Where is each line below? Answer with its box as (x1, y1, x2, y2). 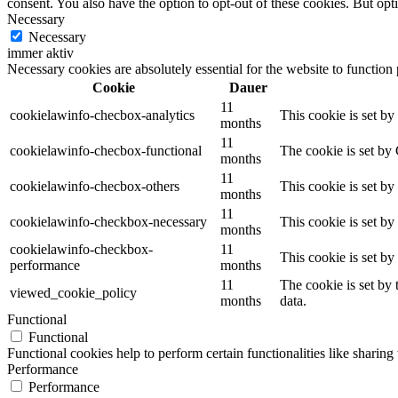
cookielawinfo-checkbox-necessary (10, 213, 207, 229)
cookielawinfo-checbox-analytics (10, 107, 195, 123)
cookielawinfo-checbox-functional (10, 142, 202, 158)
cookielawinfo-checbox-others (10, 178, 179, 194)
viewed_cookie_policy (10, 284, 137, 300)
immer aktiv (7, 44, 74, 60)
